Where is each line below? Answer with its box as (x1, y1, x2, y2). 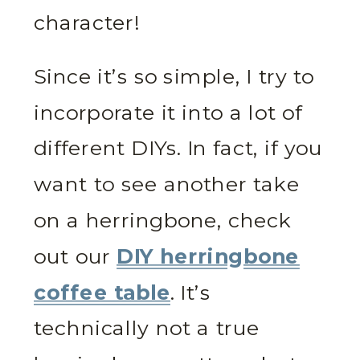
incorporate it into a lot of (34, 100, 303, 125)
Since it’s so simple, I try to (34, 63, 315, 89)
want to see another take (34, 171, 301, 197)
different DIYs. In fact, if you (34, 136, 323, 161)
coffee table (34, 280, 170, 305)
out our (34, 243, 117, 269)
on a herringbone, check (34, 207, 292, 233)
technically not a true (34, 316, 260, 341)
